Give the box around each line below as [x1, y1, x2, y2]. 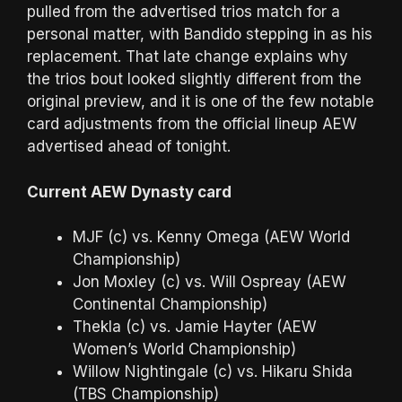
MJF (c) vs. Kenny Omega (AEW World [73, 228, 350, 246]
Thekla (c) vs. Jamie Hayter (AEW [73, 318, 317, 336]
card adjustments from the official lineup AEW [27, 115, 357, 133]
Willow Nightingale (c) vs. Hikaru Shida [73, 363, 353, 380]
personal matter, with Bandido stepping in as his [27, 25, 372, 43]
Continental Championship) [73, 295, 267, 313]
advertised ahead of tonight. [27, 137, 231, 155]
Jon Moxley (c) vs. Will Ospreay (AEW [73, 273, 346, 291]
